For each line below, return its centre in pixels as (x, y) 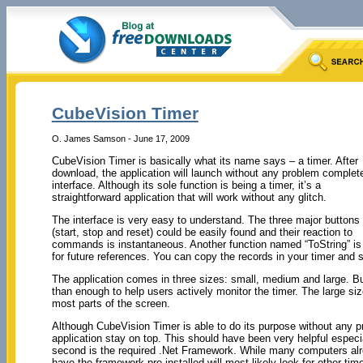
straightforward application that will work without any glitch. (189, 197)
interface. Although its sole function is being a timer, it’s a (186, 185)
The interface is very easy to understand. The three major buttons (205, 220)
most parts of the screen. (111, 303)
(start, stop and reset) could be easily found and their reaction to (202, 232)
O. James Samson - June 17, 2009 (120, 138)
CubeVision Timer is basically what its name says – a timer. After (205, 160)
